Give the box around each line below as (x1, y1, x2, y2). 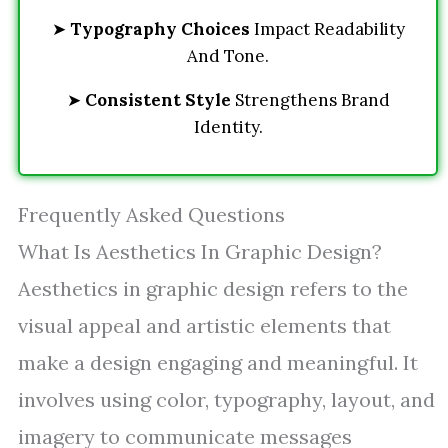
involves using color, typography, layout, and (18, 387, 435, 412)
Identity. (193, 116, 263, 138)
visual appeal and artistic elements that (18, 313, 391, 338)
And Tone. (187, 45, 269, 67)
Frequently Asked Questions (18, 202, 285, 227)
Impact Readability (249, 18, 405, 40)
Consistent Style (84, 89, 231, 111)
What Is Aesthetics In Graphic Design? (18, 239, 382, 264)
